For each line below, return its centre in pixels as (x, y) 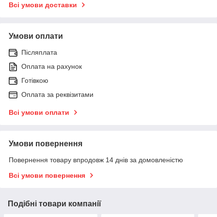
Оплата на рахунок (52, 66)
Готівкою (35, 80)
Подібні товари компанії (54, 203)
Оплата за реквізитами (57, 94)
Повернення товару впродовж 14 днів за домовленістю (96, 160)
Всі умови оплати (39, 112)
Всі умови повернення (47, 175)
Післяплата (39, 52)
